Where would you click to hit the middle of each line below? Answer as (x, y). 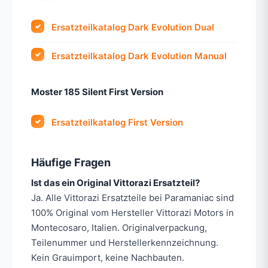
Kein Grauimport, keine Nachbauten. (108, 258)
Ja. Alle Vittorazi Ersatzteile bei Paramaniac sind (133, 198)
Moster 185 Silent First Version (97, 92)
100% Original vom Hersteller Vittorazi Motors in (133, 213)
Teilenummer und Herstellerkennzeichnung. (125, 243)
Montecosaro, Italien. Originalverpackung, (119, 228)
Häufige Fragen (71, 163)
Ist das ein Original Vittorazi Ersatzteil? (115, 183)
